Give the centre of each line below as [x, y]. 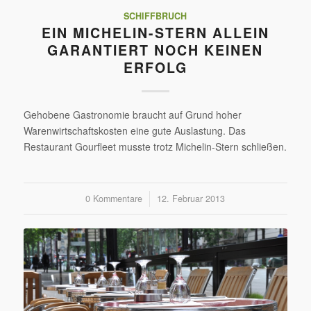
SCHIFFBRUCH [155, 16]
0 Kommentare [114, 198]
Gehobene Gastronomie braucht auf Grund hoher [132, 114]
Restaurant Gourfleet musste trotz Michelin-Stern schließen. [155, 146]
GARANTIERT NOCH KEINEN [155, 50]
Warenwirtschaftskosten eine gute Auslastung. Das [134, 130]
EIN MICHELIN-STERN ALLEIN [155, 32]
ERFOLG [155, 67]
